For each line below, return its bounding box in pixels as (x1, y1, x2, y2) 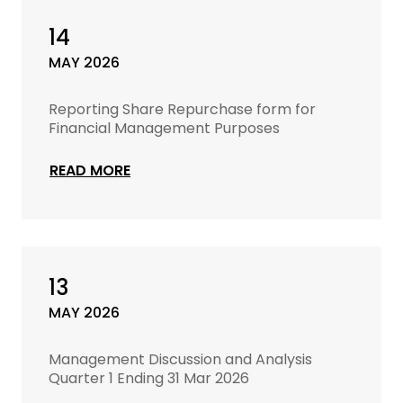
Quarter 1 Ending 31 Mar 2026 (49, 368, 249, 389)
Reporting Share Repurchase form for (49, 99, 316, 120)
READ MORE (49, 160, 130, 181)
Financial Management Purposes (49, 118, 280, 139)
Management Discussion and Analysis (49, 349, 312, 370)
